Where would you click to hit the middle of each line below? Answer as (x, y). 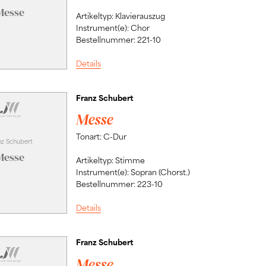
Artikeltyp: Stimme (110, 160)
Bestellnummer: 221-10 (118, 39)
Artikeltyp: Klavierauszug (120, 15)
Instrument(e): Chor (113, 27)
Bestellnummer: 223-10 (119, 184)
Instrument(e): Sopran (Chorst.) (133, 172)
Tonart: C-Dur (101, 137)
